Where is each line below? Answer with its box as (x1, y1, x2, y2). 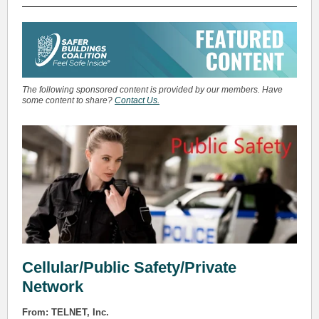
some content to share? (22, 95, 115, 105)
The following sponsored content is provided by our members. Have (22, 85, 283, 95)
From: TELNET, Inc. (22, 307, 109, 318)
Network (22, 278, 83, 296)
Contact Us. (115, 95, 159, 105)
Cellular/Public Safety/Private (22, 258, 236, 276)
